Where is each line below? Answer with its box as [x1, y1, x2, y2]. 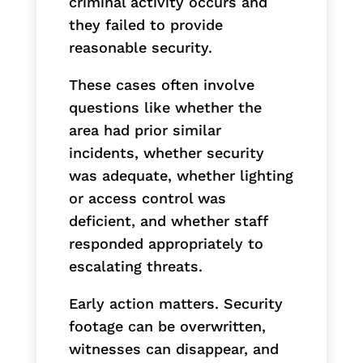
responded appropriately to [68, 234, 263, 252]
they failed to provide [68, 15, 223, 33]
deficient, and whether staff [68, 211, 267, 229]
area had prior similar [68, 121, 221, 139]
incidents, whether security [68, 143, 264, 161]
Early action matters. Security [68, 294, 283, 312]
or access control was [68, 189, 226, 207]
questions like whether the [68, 98, 262, 116]
